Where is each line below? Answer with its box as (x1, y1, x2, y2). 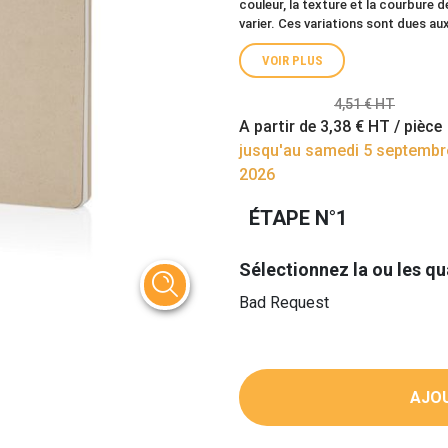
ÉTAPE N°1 (249, 206, 347, 230)
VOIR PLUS (261, 53, 323, 68)
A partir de (239, 117, 320, 136)
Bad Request (239, 293, 329, 312)
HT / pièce (364, 117, 442, 136)
